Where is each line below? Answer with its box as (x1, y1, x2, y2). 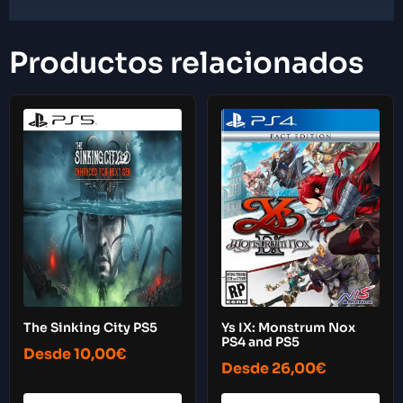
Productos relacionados (9, 45, 364, 82)
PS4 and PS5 (221, 333, 300, 350)
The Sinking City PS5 (23, 318, 157, 336)
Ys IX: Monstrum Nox (221, 318, 355, 336)
